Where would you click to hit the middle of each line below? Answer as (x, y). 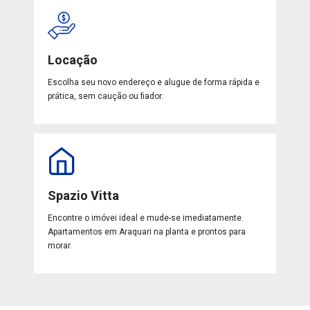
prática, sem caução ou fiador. (106, 96)
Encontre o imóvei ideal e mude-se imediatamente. (146, 218)
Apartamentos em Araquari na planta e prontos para (147, 231)
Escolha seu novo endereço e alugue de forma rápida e (154, 82)
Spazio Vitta (84, 195)
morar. (60, 245)
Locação (73, 60)
